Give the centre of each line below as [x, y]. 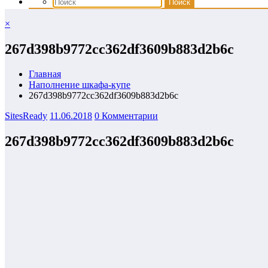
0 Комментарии [126, 116]
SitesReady [26, 116]
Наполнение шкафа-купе [80, 85]
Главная [45, 74]
